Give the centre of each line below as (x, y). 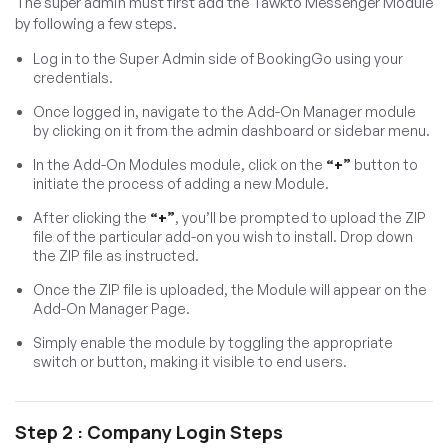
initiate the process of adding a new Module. (181, 184)
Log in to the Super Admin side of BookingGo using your (218, 59)
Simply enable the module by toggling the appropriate (213, 343)
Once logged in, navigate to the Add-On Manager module (224, 112)
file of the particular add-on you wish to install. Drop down (223, 237)
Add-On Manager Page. (111, 309)
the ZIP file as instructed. (116, 256)
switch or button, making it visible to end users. (190, 362)
